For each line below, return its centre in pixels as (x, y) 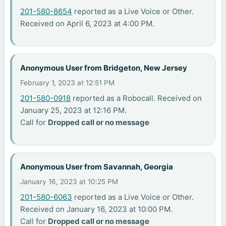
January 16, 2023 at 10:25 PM (69, 182)
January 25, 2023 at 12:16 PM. (74, 110)
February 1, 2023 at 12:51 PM (68, 83)
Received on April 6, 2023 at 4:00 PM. (88, 24)
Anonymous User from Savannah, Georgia (97, 167)
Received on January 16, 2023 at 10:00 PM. (97, 209)
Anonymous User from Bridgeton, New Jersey (104, 68)
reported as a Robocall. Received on (136, 98)
